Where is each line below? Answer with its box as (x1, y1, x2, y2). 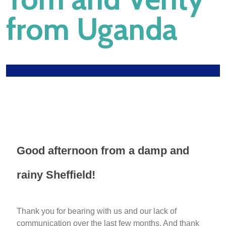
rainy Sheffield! (17, 168, 95, 181)
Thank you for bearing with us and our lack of (17, 206, 177, 215)
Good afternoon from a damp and (17, 144, 189, 157)
